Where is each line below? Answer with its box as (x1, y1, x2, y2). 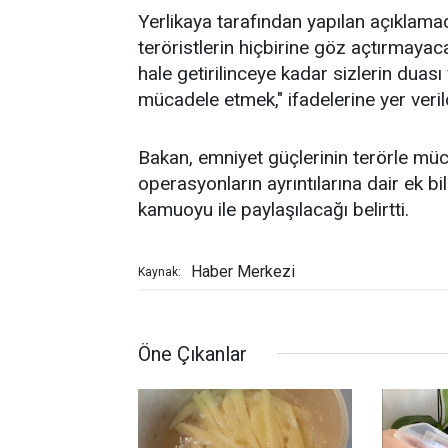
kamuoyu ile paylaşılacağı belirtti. (138, 197, 409, 221)
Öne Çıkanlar (138, 341, 247, 366)
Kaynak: (138, 264, 181, 279)
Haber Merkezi (191, 261, 295, 281)
